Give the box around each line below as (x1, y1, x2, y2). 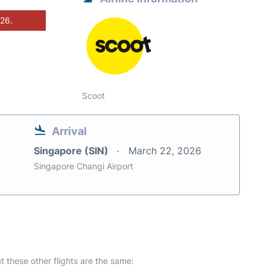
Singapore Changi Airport (34, 160, 133, 171)
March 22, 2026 (128, 144, 201, 157)
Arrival (52, 124, 87, 137)
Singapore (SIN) (34, 144, 111, 157)
